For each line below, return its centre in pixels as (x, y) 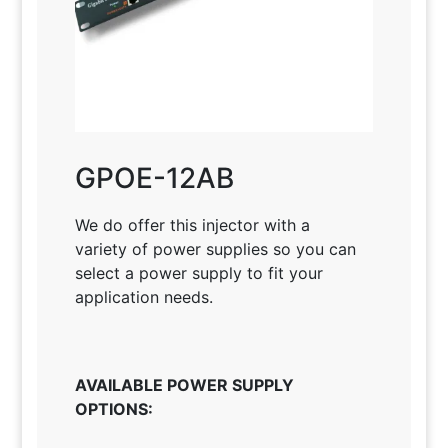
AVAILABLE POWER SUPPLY (184, 384)
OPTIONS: (113, 408)
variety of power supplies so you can (215, 248)
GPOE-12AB (154, 177)
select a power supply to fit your (198, 272)
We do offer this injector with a (192, 224)
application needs (141, 296)
